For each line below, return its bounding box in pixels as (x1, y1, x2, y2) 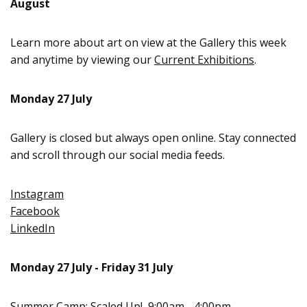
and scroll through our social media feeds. (10, 147, 225, 162)
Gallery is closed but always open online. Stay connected (10, 130, 296, 145)
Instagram (10, 186, 64, 201)
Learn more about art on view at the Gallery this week (10, 35, 286, 50)
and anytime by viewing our (10, 52, 154, 67)
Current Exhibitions (154, 52, 254, 67)
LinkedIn (10, 221, 55, 236)
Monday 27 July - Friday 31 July (10, 260, 173, 275)
